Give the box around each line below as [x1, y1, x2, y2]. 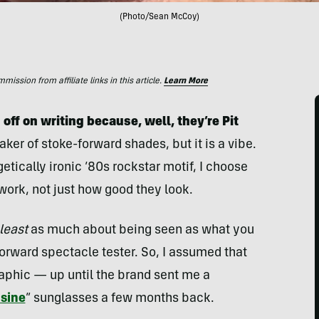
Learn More [164, 77, 208, 85]
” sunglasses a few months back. [25, 293, 214, 305]
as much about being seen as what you [27, 224, 254, 237]
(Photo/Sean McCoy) [120, 13, 199, 21]
